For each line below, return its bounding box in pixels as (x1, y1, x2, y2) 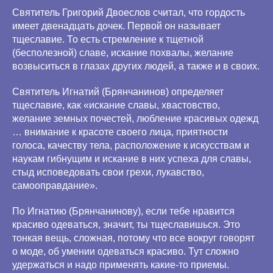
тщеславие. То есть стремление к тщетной (12, 34, 204, 44)
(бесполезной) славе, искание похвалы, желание (12, 48, 233, 58)
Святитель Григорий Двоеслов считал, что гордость (12, 7, 245, 18)
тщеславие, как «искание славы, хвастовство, (12, 100, 220, 110)
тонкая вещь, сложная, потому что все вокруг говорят (12, 233, 255, 243)
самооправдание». (12, 180, 97, 191)
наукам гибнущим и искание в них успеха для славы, (12, 154, 251, 164)
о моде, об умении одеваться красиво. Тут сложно (12, 246, 239, 257)
